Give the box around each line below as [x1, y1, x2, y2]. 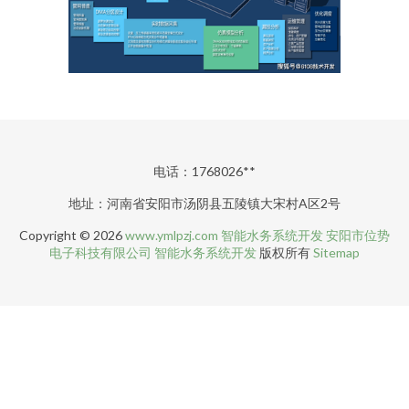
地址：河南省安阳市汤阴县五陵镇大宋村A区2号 [68, 195, 341, 211]
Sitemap [313, 245, 360, 260]
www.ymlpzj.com [125, 227, 218, 243]
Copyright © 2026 [19, 227, 125, 243]
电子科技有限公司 [49, 245, 152, 260]
